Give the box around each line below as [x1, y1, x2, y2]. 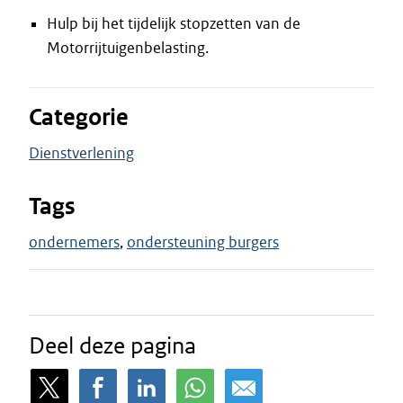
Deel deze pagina [29, 331, 196, 360]
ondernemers [29, 232, 120, 252]
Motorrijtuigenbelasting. [47, 38, 209, 58]
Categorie [29, 103, 129, 132]
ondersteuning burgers [127, 232, 279, 252]
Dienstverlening [29, 143, 134, 163]
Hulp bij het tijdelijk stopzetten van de [47, 13, 300, 33]
